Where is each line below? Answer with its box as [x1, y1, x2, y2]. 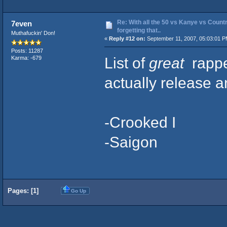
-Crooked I [104, 113, 176, 131]
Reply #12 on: [108, 35, 145, 42]
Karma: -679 [11, 54, 42, 61]
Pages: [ [8, 186, 33, 195]
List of [104, 54, 149, 72]
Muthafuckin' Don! [11, 30, 55, 36]
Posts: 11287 [11, 47, 43, 54]
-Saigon [104, 133, 158, 151]
